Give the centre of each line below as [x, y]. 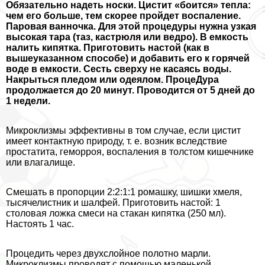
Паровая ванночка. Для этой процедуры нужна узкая [131, 27]
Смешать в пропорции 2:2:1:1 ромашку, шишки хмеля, [124, 192]
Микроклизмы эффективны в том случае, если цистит [123, 131]
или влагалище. [41, 163]
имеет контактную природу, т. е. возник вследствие [117, 141]
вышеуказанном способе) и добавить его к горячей [128, 59]
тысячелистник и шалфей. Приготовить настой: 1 [113, 203]
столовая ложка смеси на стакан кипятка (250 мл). [116, 214]
